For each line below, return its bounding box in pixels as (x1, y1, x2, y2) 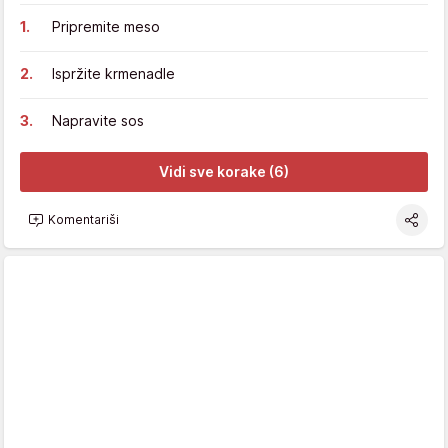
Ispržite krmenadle (52, 64, 175, 82)
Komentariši (48, 212, 119, 228)
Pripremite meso (52, 17, 160, 35)
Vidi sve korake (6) (159, 163, 289, 181)
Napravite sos (52, 111, 144, 129)
